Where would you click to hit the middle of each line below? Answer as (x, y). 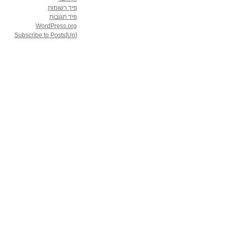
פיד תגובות (63, 16)
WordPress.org (56, 25)
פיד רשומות (62, 7)
